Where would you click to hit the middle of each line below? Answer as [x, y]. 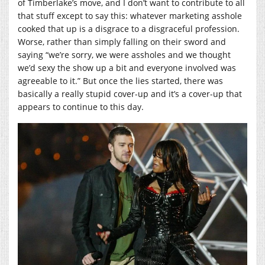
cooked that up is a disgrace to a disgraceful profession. [129, 28]
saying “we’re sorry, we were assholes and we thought [124, 54]
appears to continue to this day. [81, 106]
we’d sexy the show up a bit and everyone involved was [127, 67]
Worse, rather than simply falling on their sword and [122, 41]
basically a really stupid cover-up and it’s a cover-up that [130, 93]
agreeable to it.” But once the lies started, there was [120, 80]
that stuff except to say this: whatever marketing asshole [130, 15]
